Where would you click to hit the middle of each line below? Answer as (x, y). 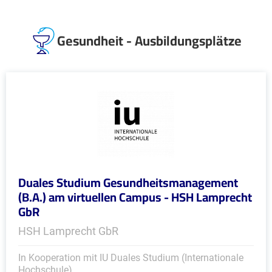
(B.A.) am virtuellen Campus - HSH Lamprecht (135, 197)
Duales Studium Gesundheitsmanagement (128, 182)
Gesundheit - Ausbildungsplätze (149, 41)
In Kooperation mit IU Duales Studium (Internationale (131, 258)
